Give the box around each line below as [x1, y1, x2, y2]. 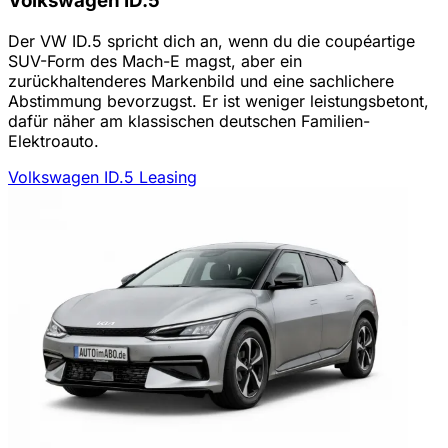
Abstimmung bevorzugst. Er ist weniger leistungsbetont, [8, 90, 429, 111]
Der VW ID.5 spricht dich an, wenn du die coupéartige [8, 30, 415, 51]
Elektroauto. [8, 130, 99, 151]
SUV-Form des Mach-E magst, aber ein [8, 50, 302, 71]
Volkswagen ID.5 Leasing [8, 166, 197, 187]
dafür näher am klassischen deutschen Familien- [8, 110, 370, 131]
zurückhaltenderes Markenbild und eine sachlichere [8, 70, 394, 91]
